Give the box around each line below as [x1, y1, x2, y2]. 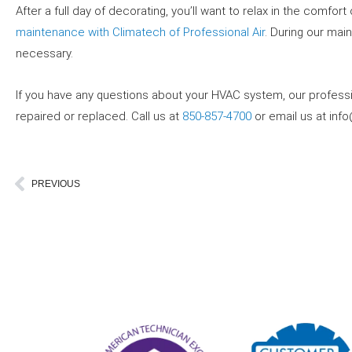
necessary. [16, 46, 73, 60]
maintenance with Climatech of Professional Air [16, 25, 265, 39]
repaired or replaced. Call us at [16, 109, 182, 124]
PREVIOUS [31, 178, 80, 189]
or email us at [251, 109, 329, 124]
